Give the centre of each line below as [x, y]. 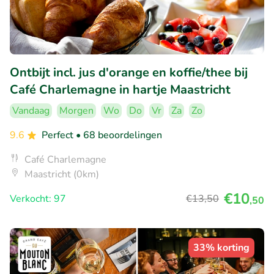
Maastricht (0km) [62, 174]
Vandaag [31, 110]
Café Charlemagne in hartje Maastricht [120, 89]
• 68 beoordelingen [119, 135]
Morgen [76, 110]
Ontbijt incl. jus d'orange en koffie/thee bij [129, 72]
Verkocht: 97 [38, 198]
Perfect [59, 135]
